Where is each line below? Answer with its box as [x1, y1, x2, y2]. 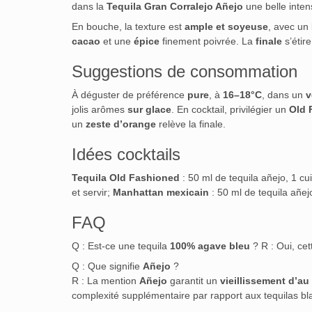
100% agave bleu [170, 240, 250, 252]
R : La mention [72, 275, 139, 287]
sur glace [127, 104, 171, 116]
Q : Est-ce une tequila [72, 240, 170, 252]
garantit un [167, 275, 220, 287]
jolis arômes [72, 104, 127, 116]
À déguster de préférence [72, 89, 187, 101]
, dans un [262, 89, 306, 101]
